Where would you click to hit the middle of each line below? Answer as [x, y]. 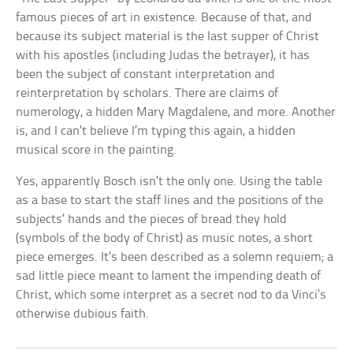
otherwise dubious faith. [83, 314]
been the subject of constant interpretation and [146, 74]
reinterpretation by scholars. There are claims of [147, 93]
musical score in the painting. [97, 150]
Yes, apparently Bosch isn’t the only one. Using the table [169, 181]
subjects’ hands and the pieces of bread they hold [152, 219]
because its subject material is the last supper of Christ [168, 36]
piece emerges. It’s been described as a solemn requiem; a [175, 257]
